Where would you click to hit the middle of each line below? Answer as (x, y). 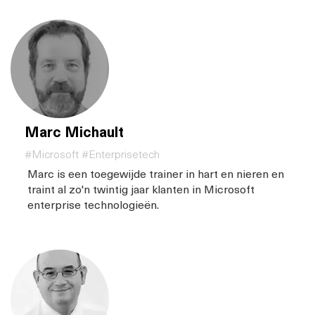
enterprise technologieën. (93, 204)
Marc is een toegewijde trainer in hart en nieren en (156, 173)
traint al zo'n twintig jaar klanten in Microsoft (141, 189)
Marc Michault (74, 132)
